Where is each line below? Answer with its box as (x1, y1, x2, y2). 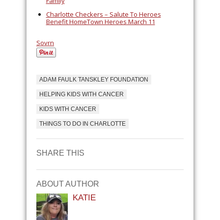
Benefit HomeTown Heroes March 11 (46, 17, 155, 26)
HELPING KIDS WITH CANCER (39, 90, 124, 98)
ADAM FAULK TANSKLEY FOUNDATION (39, 76, 148, 83)
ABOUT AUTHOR (36, 179, 99, 188)
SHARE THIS (36, 148, 84, 157)
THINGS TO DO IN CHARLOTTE (39, 120, 126, 127)
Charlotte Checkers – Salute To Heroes (46, 9, 161, 19)
